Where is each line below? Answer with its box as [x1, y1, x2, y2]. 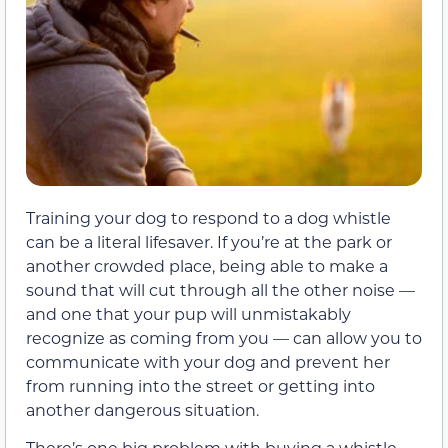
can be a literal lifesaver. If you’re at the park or [26, 230, 392, 252]
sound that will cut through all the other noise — [26, 278, 415, 300]
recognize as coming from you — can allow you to [26, 326, 422, 348]
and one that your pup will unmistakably [26, 302, 351, 324]
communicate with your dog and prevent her [26, 350, 390, 372]
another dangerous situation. [26, 398, 259, 420]
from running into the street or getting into [26, 374, 375, 396]
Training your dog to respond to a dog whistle [26, 206, 391, 228]
